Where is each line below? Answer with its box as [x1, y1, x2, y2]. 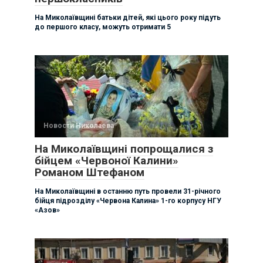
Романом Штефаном [35, 165, 144, 179]
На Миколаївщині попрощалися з [35, 141, 213, 156]
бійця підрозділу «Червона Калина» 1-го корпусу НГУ [35, 196, 221, 205]
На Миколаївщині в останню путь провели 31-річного [35, 187, 221, 195]
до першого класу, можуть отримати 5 [35, 22, 171, 31]
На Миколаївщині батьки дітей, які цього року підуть [35, 13, 221, 22]
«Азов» [35, 205, 60, 214]
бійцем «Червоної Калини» [35, 153, 178, 167]
